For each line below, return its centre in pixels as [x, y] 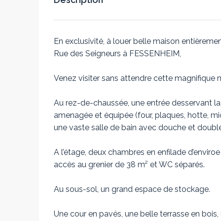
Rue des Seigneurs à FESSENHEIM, [117, 54]
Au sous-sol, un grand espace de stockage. [132, 189]
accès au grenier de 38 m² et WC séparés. [129, 165]
